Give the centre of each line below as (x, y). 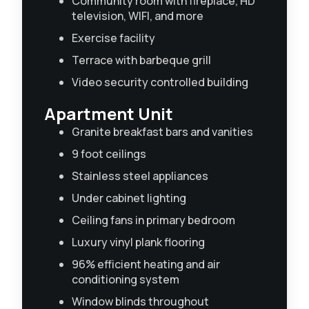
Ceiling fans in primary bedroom (153, 220)
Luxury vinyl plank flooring (138, 242)
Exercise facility (113, 38)
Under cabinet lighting (129, 198)
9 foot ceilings (109, 153)
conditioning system (126, 279)
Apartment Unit (109, 113)
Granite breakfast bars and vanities (162, 131)
